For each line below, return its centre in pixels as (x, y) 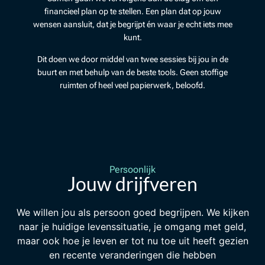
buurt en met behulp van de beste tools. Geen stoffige (132, 72)
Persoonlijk (132, 170)
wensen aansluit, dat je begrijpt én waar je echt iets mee (132, 25)
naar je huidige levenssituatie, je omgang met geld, (132, 227)
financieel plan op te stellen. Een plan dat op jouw (132, 12)
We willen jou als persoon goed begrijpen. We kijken (132, 213)
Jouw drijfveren (132, 184)
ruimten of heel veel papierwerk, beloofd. (132, 85)
